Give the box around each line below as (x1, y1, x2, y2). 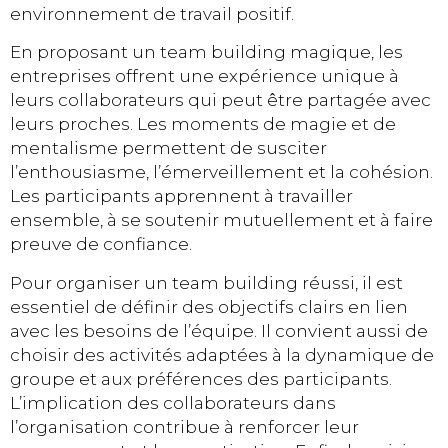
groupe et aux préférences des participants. (10, 368, 392, 389)
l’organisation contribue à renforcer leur (10, 416, 359, 437)
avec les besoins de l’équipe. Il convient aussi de (10, 320, 428, 341)
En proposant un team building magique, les (10, 42, 403, 63)
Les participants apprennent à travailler (10, 186, 353, 207)
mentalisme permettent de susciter (10, 138, 327, 159)
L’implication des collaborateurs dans (10, 392, 336, 413)
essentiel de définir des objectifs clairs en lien (10, 296, 408, 317)
